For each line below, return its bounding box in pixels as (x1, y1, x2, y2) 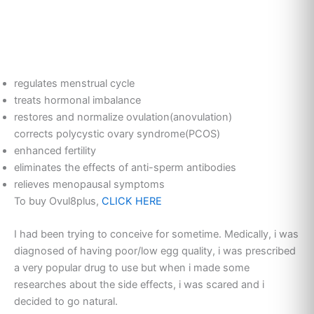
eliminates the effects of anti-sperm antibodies (14, 161, 236, 174)
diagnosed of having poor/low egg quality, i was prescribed (14, 244, 296, 257)
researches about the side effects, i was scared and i (14, 278, 264, 291)
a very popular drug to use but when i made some (14, 261, 250, 274)
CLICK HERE (102, 194, 162, 207)
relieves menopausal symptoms (14, 177, 165, 191)
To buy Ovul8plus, (14, 194, 102, 207)
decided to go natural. (14, 294, 118, 308)
